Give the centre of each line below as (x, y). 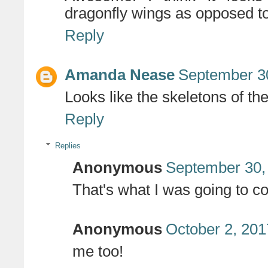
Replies (68, 145)
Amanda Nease (120, 75)
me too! (98, 252)
